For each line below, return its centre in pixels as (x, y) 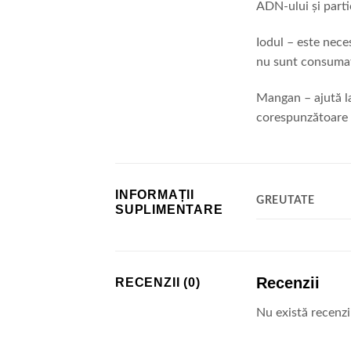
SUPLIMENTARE (169, 209)
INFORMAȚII (155, 194)
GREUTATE (286, 200)
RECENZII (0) (158, 282)
